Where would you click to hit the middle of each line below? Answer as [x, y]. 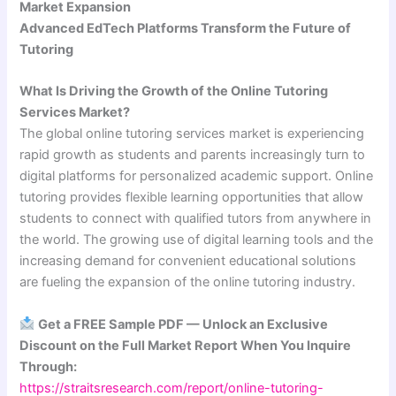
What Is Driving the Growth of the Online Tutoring [174, 91]
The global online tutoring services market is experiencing [192, 134]
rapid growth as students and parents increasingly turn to [193, 155]
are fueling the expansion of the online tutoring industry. [188, 282]
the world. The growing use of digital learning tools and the [197, 240]
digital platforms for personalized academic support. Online [197, 176]
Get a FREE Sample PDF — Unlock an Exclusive [183, 324]
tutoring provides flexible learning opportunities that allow [192, 198]
